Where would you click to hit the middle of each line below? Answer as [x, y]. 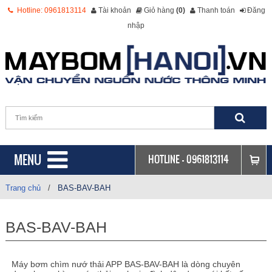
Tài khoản [114, 10]
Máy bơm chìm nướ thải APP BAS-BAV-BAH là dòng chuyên [126, 264]
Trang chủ [23, 188]
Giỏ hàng [160, 10]
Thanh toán [216, 10]
